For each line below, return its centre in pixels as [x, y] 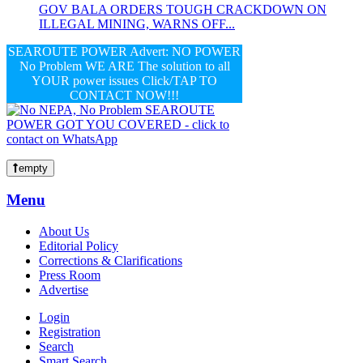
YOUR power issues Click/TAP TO [124, 80]
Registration [70, 332]
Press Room [70, 275]
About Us [64, 232]
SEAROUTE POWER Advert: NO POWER [124, 51]
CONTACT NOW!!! [124, 95]
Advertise [64, 290]
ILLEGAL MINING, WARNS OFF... [137, 23]
